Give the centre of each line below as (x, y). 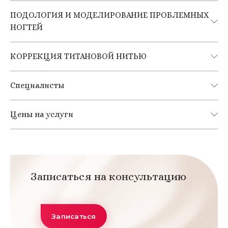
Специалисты (37, 85)
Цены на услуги (42, 115)
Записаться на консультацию (108, 177)
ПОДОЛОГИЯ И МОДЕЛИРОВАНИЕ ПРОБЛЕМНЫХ (109, 15)
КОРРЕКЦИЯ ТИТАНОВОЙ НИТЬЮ (78, 56)
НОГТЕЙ (26, 27)
